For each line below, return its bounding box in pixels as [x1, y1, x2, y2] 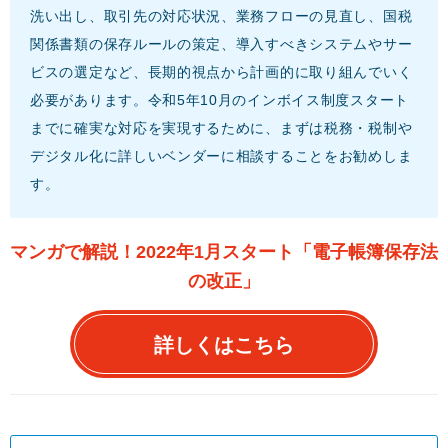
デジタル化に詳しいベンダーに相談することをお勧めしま [30, 148, 413, 165]
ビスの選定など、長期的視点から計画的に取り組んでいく [30, 64, 413, 81]
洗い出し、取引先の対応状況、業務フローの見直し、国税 [30, 8, 413, 25]
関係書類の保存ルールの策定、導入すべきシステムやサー [30, 36, 413, 53]
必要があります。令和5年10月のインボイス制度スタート [30, 92, 409, 109]
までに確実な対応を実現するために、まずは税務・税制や [30, 120, 413, 137]
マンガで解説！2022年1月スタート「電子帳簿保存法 [10, 242, 438, 263]
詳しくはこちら [154, 334, 294, 357]
